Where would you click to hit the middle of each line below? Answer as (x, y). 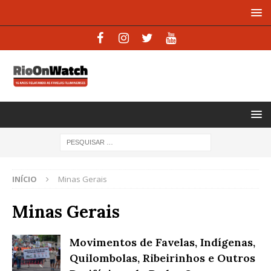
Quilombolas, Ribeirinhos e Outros (162, 258)
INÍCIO (24, 179)
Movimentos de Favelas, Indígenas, (162, 242)
